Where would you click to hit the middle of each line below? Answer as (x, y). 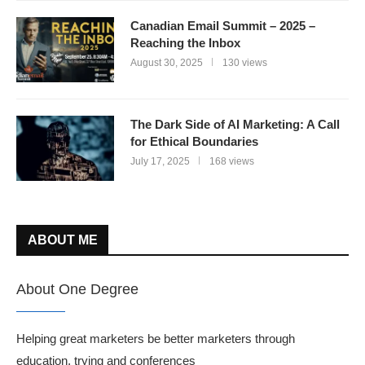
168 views (232, 162)
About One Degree (77, 290)
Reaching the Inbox (185, 43)
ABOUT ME (63, 240)
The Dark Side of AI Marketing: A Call (235, 125)
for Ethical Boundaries (194, 142)
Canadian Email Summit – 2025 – (223, 26)
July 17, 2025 (160, 162)
